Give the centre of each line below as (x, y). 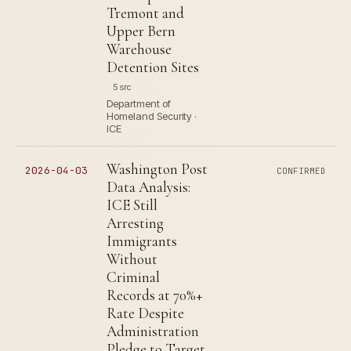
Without (132, 259)
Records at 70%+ (154, 295)
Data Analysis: (148, 187)
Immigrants (142, 241)
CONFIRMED (302, 171)
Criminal (133, 277)
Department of (139, 103)
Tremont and (145, 13)
